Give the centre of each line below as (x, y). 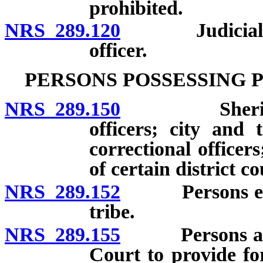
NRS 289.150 (63, 109)
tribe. (112, 212)
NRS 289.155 (63, 234)
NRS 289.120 (63, 31)
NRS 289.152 (63, 192)
